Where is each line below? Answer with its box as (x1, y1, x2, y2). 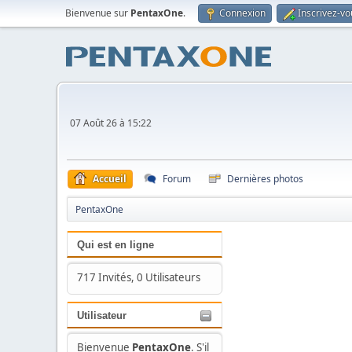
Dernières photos (227, 171, 303, 185)
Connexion (219, 6, 266, 20)
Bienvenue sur (65, 6, 130, 20)
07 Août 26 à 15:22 (70, 116, 152, 130)
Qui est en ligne (77, 239, 154, 251)
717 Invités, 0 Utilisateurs (76, 269, 200, 284)
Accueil (93, 171, 126, 185)
